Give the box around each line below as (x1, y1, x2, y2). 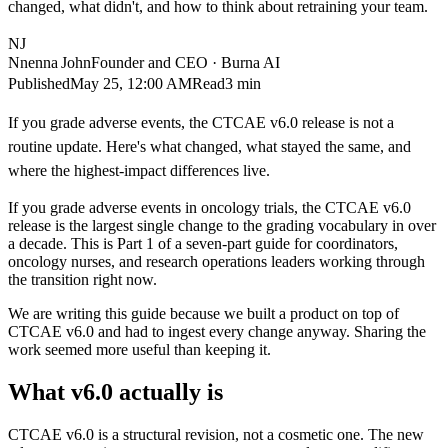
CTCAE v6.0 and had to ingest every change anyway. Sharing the (8, 322, 426, 340)
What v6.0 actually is (8, 378, 223, 405)
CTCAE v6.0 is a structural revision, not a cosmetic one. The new (8, 425, 424, 443)
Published (8, 74, 70, 92)
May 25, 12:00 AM (70, 74, 192, 92)
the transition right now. (8, 270, 157, 288)
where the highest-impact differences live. (8, 161, 270, 179)
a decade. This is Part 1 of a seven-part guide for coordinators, (8, 234, 398, 252)
